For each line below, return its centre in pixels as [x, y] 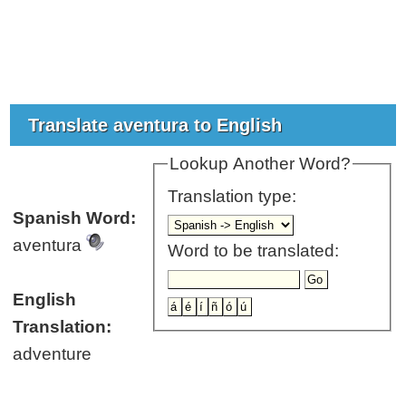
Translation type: [235, 197]
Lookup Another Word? [261, 163]
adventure [53, 353]
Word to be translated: [254, 251]
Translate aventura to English [158, 125]
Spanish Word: [75, 217]
